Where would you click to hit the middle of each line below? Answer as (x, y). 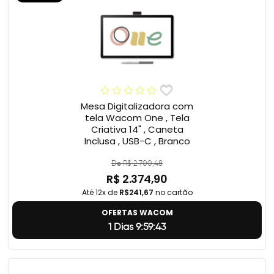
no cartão (173, 193)
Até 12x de (100, 193)
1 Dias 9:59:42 (137, 227)
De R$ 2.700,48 (137, 163)
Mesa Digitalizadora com (137, 106)
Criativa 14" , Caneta (137, 130)
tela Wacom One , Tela (137, 118)
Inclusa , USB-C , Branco (137, 141)
